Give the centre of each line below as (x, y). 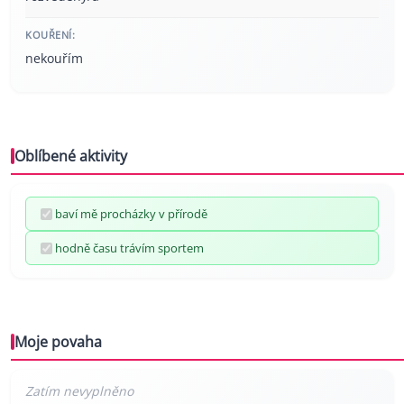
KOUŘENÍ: (50, 35)
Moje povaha (58, 342)
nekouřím (54, 58)
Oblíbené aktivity (71, 156)
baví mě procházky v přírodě (131, 214)
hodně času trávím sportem (129, 248)
